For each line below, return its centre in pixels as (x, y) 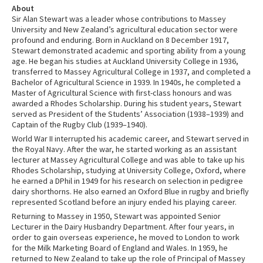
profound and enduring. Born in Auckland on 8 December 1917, (120, 40)
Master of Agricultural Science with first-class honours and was (122, 93)
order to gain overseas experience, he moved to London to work (126, 237)
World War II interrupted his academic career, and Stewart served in (130, 139)
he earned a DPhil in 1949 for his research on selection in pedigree (127, 181)
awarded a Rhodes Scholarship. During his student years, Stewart (127, 104)
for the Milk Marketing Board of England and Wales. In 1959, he (120, 248)
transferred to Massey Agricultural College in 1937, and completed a (131, 72)
